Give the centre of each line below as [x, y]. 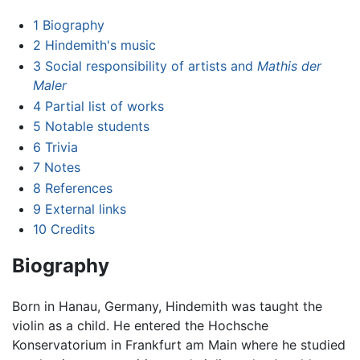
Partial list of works [104, 106]
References [78, 188]
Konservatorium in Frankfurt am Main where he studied [179, 345]
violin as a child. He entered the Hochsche [140, 325]
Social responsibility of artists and [151, 65]
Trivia [61, 147]
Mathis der [289, 65]
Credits [72, 229]
